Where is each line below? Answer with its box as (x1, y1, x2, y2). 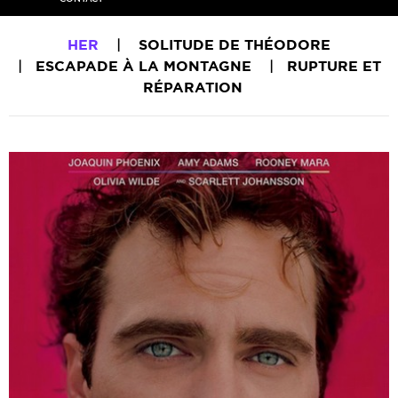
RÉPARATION (142, 79, 243, 95)
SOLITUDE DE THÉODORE (139, 36, 330, 52)
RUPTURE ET (286, 58, 381, 74)
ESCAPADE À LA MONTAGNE (35, 58, 251, 74)
